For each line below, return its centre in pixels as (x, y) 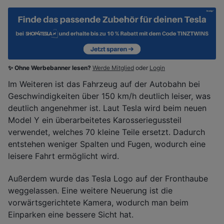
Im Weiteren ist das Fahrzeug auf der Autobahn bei (104, 84)
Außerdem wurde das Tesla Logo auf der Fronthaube (108, 178)
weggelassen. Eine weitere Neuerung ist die (90, 190)
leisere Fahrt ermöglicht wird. (63, 156)
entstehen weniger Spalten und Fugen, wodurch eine (107, 144)
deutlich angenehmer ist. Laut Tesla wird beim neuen (107, 108)
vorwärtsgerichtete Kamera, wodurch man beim (98, 202)
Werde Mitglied (113, 67)
